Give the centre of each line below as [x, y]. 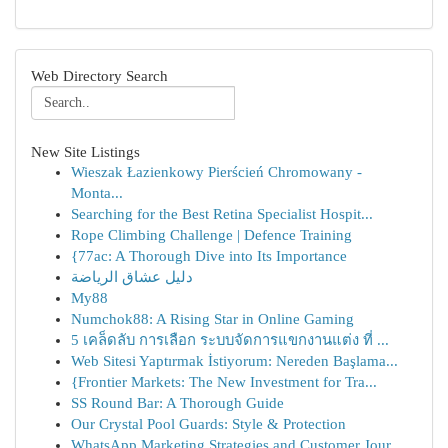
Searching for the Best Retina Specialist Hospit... [222, 214]
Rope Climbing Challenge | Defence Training [211, 235]
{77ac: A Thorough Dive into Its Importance [209, 256]
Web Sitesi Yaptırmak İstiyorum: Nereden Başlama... [234, 361]
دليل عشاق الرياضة [132, 277]
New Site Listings [85, 151]
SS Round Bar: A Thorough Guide [177, 403]
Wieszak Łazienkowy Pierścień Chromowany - [216, 172]
